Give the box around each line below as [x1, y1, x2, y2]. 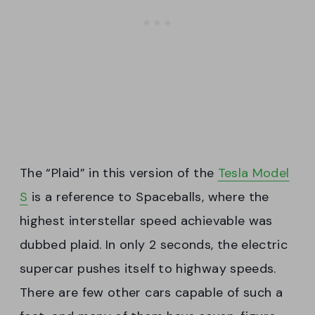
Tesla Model [217, 165, 290, 182]
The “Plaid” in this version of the [20, 165, 218, 182]
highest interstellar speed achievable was [20, 212, 273, 230]
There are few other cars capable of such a [20, 284, 283, 302]
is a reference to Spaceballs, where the [27, 188, 269, 206]
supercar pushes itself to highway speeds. [20, 260, 276, 278]
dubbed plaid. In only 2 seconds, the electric [20, 236, 288, 254]
